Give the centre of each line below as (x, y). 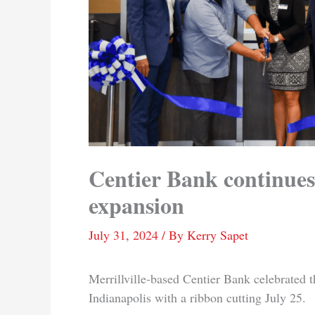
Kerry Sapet (218, 235)
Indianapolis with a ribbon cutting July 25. (197, 298)
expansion (136, 205)
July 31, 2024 (125, 235)
